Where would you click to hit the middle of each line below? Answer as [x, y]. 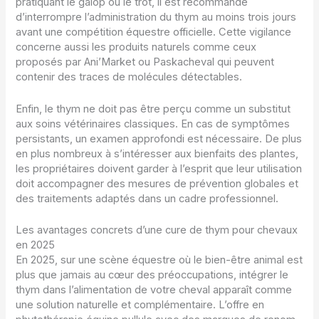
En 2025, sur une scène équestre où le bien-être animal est [159, 260]
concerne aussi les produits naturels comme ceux [136, 47]
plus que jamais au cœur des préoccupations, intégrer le [152, 275]
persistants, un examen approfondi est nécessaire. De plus [159, 138]
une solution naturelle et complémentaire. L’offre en [140, 305]
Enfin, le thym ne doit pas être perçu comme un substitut [153, 109]
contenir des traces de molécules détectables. [129, 77]
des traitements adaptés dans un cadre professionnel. [147, 198]
